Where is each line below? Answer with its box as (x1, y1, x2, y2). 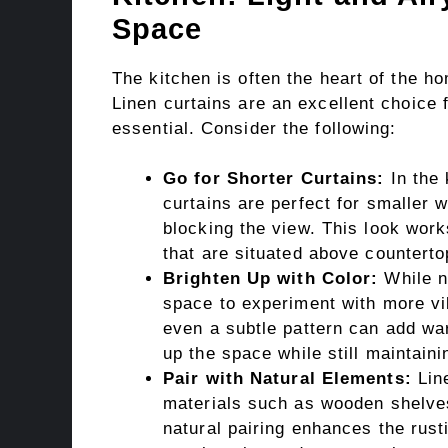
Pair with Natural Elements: (163, 369, 412, 389)
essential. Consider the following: (112, 118, 397, 138)
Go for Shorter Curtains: (163, 169, 385, 189)
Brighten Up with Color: (163, 269, 379, 289)
